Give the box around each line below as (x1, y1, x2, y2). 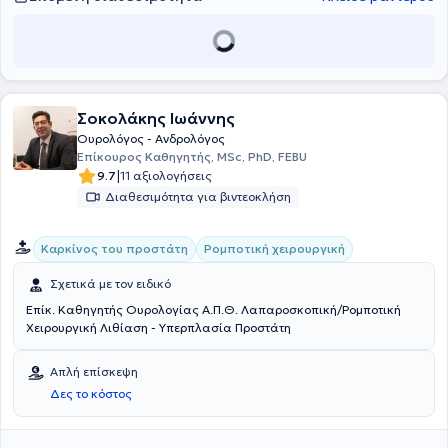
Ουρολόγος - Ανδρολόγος (77, 131, 225, 146)
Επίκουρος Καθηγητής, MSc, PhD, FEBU (77, 149, 307, 164)
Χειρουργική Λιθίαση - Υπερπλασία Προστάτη (100, 320, 291, 335)
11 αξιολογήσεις (120, 168, 212, 183)
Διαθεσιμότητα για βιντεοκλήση (105, 189, 291, 204)
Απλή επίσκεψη (50, 364, 138, 379)
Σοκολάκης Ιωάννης (77, 108, 235, 128)
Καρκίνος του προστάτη (41, 241, 188, 256)
